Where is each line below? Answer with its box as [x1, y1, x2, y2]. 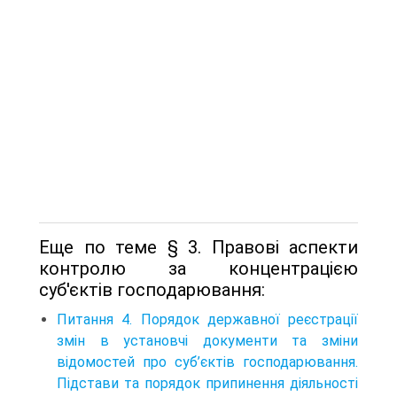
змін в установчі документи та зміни [57, 332, 358, 350]
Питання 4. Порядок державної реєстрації [57, 311, 358, 329]
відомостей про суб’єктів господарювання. [57, 354, 358, 371]
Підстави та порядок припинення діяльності [57, 375, 358, 393]
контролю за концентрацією [39, 258, 358, 280]
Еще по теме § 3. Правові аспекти [39, 237, 358, 259]
